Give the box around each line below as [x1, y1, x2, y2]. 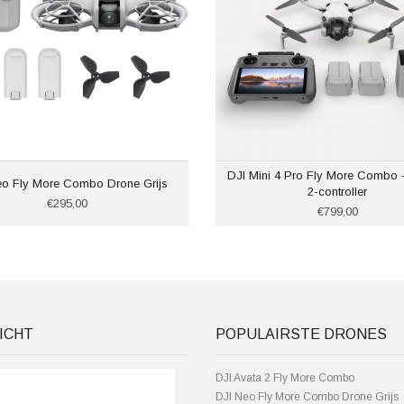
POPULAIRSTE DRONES [216, 326, 387, 342]
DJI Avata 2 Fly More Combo [216, 372, 354, 384]
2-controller [308, 185, 367, 198]
